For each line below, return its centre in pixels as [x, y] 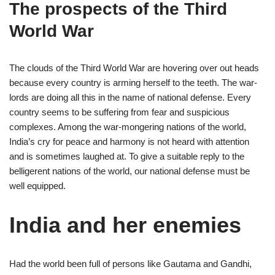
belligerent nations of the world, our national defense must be [130, 171]
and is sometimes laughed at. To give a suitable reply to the [127, 156]
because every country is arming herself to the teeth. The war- [133, 83]
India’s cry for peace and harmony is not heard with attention [129, 141]
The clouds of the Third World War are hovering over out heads [134, 68]
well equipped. [37, 186]
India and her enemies [125, 225]
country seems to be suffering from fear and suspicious [119, 112]
